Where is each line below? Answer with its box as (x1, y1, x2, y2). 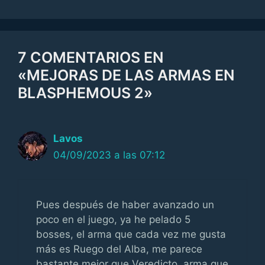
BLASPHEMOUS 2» (18, 84, 153, 102)
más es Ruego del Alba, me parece (36, 243, 202, 255)
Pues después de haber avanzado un (36, 198, 214, 211)
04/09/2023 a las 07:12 (53, 149, 165, 161)
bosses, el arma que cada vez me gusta (36, 228, 226, 240)
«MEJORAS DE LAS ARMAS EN (18, 66, 235, 84)
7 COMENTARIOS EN (18, 49, 164, 66)
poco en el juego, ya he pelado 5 (36, 213, 190, 225)
